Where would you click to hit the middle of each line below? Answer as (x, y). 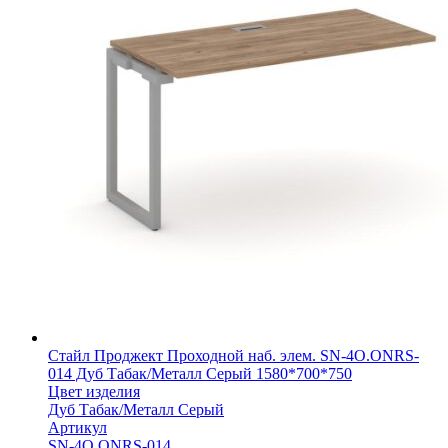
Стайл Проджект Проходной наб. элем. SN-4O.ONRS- (233, 355)
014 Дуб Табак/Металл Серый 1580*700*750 (200, 373)
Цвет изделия (94, 391)
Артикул (77, 427)
